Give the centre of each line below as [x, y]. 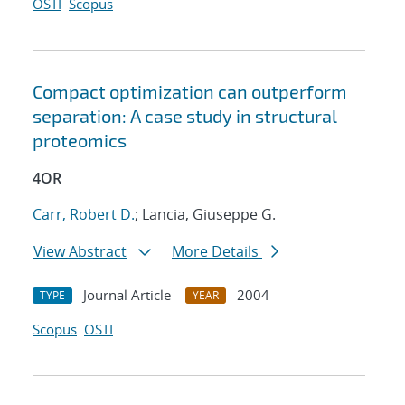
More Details [217, 252]
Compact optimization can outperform [190, 92]
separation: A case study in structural [185, 116]
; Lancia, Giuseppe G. [205, 215]
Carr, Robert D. [84, 215]
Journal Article [127, 295]
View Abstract [80, 252]
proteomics [80, 141]
